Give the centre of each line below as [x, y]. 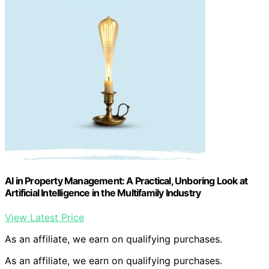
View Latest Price [44, 218]
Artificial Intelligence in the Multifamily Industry [103, 192]
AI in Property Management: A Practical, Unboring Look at [126, 180]
